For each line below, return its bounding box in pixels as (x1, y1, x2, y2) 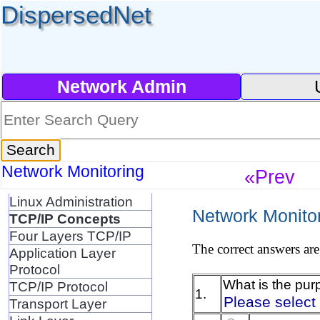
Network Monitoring (1, 161, 149, 181)
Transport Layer (9, 295, 106, 311)
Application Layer (9, 244, 116, 261)
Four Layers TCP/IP (9, 227, 131, 244)
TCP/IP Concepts (9, 210, 121, 226)
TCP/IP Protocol (9, 278, 108, 294)
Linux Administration (9, 193, 133, 209)
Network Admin (56, 76, 186, 97)
